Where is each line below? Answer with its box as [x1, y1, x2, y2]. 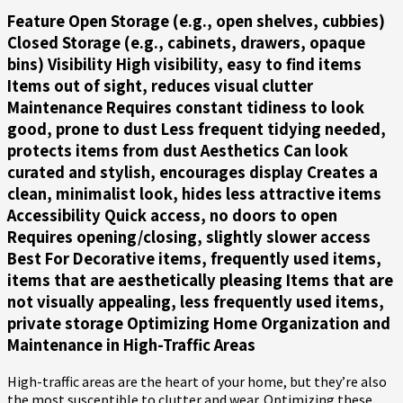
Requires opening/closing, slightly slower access [7, 226, 371, 248]
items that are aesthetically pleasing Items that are [7, 269, 393, 291]
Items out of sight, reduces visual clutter [7, 75, 313, 97]
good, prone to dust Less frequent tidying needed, [7, 118, 386, 140]
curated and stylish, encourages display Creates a [7, 161, 378, 184]
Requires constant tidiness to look [103, 96, 364, 119]
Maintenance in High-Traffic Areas [7, 334, 255, 356]
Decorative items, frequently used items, [69, 247, 381, 270]
